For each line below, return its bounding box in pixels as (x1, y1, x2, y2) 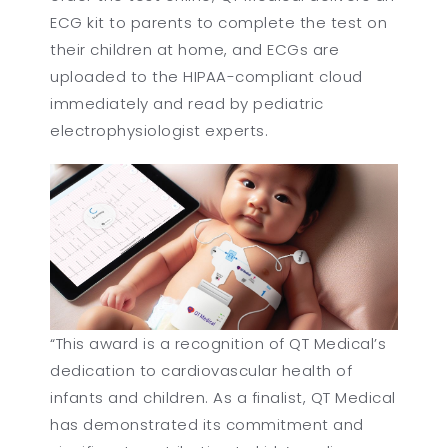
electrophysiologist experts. (50, 119, 269, 141)
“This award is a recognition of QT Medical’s (50, 333, 387, 355)
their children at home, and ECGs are (50, 38, 340, 60)
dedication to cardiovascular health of (50, 360, 353, 382)
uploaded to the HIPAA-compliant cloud (50, 65, 363, 87)
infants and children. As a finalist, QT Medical (50, 387, 396, 409)
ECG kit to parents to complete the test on (50, 11, 388, 33)
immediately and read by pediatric (50, 92, 324, 114)
